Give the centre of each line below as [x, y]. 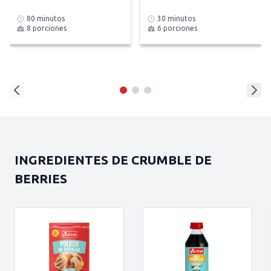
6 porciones [177, 28]
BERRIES [41, 179]
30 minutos [176, 18]
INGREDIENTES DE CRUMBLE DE [113, 160]
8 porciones [47, 28]
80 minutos [46, 18]
